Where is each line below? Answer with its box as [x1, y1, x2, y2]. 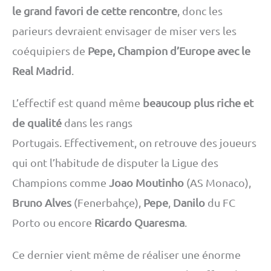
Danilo [173, 195, 205, 209]
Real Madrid [12, 64, 71, 77]
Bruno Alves [12, 195, 71, 209]
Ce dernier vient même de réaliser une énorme [12, 247, 241, 261]
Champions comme [12, 175, 109, 189]
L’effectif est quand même [12, 96, 143, 109]
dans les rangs [62, 116, 132, 129]
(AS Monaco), [184, 175, 251, 189]
